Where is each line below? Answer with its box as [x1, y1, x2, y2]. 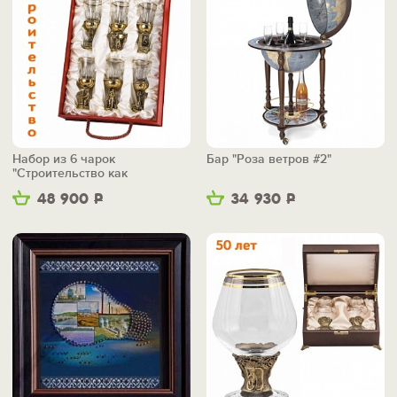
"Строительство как [12, 166, 128, 182]
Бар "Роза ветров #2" [206, 152, 331, 167]
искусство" [12, 180, 74, 196]
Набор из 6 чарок [12, 152, 115, 167]
